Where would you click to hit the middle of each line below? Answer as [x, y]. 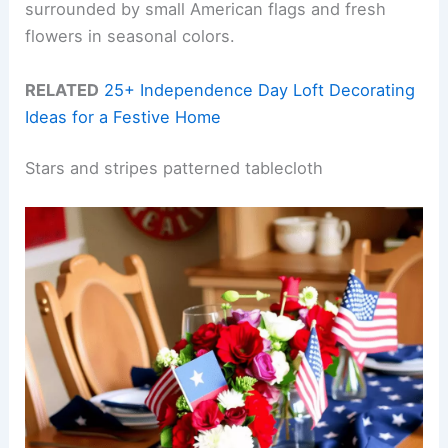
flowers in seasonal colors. [130, 36]
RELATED [62, 89]
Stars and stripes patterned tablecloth [174, 168]
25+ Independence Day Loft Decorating [260, 89]
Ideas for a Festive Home [123, 116]
